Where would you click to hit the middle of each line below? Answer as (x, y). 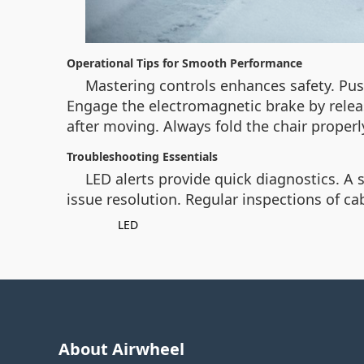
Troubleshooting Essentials (142, 156)
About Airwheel (121, 349)
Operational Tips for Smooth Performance (184, 63)
